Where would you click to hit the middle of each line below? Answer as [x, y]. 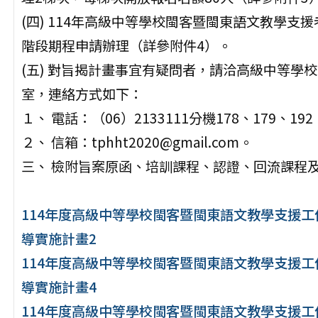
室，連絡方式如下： [82, 94]
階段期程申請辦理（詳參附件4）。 [126, 46]
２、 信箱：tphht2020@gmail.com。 [137, 142]
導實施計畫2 [59, 239]
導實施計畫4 [59, 287]
